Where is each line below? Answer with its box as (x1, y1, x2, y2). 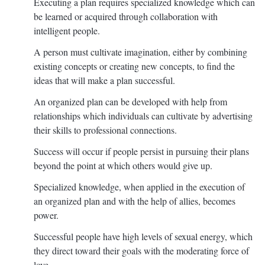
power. (34, 208, 59, 221)
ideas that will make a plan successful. (34, 73, 175, 86)
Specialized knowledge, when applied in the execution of (34, 180, 245, 193)
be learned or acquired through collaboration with (34, 9, 218, 22)
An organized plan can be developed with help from (34, 95, 227, 108)
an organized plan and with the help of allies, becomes (34, 194, 235, 207)
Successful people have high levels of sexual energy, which (34, 230, 253, 243)
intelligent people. (34, 24, 100, 37)
